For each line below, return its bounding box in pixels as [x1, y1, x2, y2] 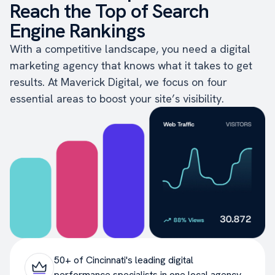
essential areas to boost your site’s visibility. [10, 91, 224, 106]
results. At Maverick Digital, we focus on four [10, 75, 227, 89]
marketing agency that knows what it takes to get [10, 58, 252, 72]
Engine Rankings [10, 18, 145, 44]
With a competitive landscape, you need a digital [10, 42, 250, 56]
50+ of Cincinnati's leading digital [54, 253, 193, 266]
